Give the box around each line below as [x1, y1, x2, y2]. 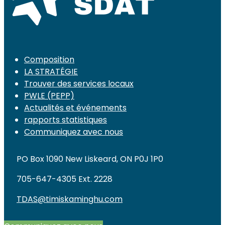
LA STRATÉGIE [24, 66, 78, 78]
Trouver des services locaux [24, 78, 134, 90]
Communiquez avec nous [24, 126, 123, 138]
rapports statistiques [24, 114, 107, 126]
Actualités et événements [24, 102, 127, 114]
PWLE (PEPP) [24, 90, 74, 102]
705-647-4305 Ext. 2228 [17, 173, 113, 185]
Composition [24, 54, 74, 66]
